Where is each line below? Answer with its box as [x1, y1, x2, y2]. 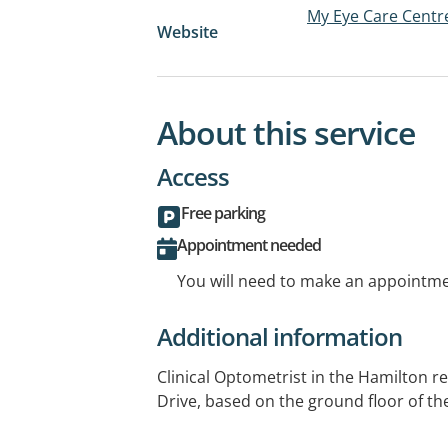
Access [157, 159, 229, 193]
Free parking [181, 201, 265, 224]
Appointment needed [177, 233, 321, 256]
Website [157, 20, 218, 43]
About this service [157, 110, 415, 154]
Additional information [157, 319, 402, 353]
